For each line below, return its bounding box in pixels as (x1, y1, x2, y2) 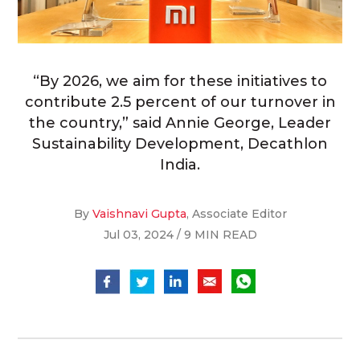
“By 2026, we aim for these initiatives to (33, 72, 327, 91)
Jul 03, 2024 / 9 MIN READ (103, 227, 257, 243)
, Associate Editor (186, 207, 287, 222)
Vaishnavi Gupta (92, 207, 186, 222)
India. (160, 156, 200, 174)
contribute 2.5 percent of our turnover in (24, 93, 336, 112)
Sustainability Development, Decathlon (32, 135, 328, 153)
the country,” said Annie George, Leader (29, 114, 331, 133)
